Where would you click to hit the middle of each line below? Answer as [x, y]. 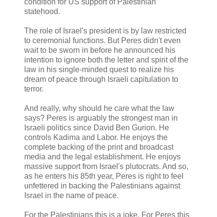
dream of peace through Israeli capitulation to [101, 79]
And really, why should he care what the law [99, 108]
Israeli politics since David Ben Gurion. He [97, 127]
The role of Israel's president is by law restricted [105, 31]
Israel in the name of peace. [71, 195]
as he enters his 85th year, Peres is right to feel [104, 176]
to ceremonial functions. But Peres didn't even [102, 40]
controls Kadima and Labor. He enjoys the [96, 137]
